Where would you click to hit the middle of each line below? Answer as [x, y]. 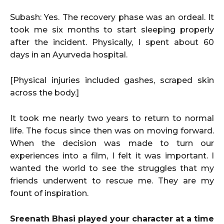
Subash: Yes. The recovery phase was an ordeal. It [112, 17]
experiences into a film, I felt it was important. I [112, 155]
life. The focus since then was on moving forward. [112, 130]
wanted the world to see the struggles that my [112, 168]
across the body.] [44, 92]
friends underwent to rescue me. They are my [112, 180]
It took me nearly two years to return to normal [112, 118]
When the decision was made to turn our [112, 143]
